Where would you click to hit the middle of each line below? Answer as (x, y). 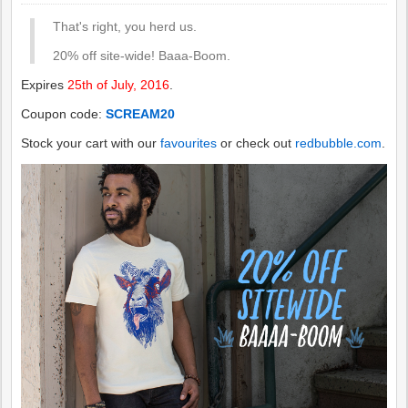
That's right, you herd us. (125, 26)
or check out (256, 143)
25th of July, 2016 (119, 85)
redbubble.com (339, 143)
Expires (45, 85)
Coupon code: (64, 114)
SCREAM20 (141, 114)
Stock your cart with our (91, 143)
